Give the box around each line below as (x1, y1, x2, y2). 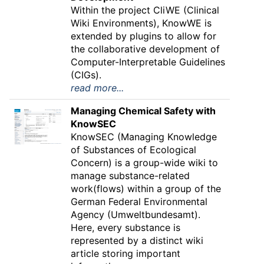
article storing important (71, 247, 180, 259)
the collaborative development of (71, 43, 220, 55)
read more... (71, 82, 124, 94)
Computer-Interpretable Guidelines (71, 56, 225, 68)
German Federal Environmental (71, 196, 207, 207)
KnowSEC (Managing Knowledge (71, 131, 217, 143)
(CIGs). (71, 69, 101, 81)
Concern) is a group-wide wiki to (71, 157, 218, 169)
